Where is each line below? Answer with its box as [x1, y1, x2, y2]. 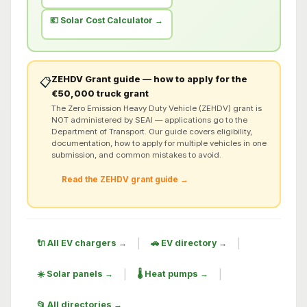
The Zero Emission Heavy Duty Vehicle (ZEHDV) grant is [51, 103, 262, 113]
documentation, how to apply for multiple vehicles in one [51, 138, 267, 148]
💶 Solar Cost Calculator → [50, 14, 163, 25]
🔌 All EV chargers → [36, 238, 127, 249]
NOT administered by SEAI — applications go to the [51, 114, 247, 125]
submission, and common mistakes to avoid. [51, 149, 221, 160]
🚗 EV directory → [150, 238, 227, 249]
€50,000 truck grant [51, 88, 149, 99]
